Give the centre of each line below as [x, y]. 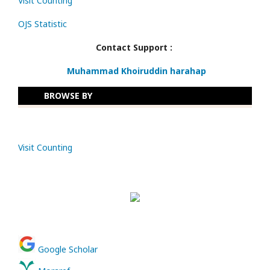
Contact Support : [135, 47]
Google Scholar [68, 249]
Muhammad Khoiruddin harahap [136, 71]
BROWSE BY [68, 95]
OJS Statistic [42, 24]
